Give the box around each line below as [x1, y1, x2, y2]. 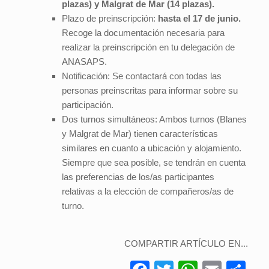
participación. [61, 100, 113, 110]
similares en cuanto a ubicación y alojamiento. [61, 143, 241, 154]
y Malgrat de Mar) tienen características [61, 128, 218, 139]
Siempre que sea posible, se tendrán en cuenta [61, 157, 246, 168]
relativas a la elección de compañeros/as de [61, 186, 234, 197]
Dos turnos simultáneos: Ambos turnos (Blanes [61, 114, 247, 125]
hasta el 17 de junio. [157, 13, 241, 24]
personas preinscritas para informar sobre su [61, 85, 238, 96]
